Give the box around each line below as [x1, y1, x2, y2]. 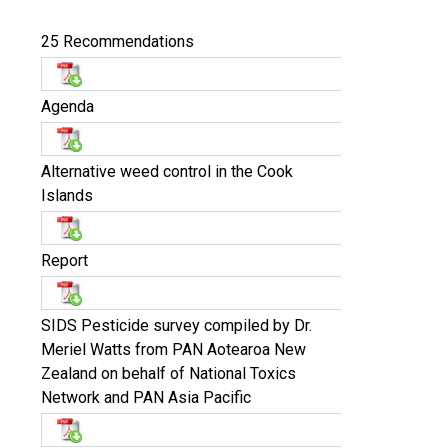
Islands [41, 186, 93, 205]
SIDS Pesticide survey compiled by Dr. [41, 316, 312, 335]
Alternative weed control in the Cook [41, 162, 293, 181]
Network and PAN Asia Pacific [41, 388, 251, 407]
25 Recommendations [41, 32, 194, 51]
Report [41, 251, 88, 270]
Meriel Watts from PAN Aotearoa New [41, 340, 306, 359]
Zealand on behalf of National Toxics [41, 364, 296, 383]
